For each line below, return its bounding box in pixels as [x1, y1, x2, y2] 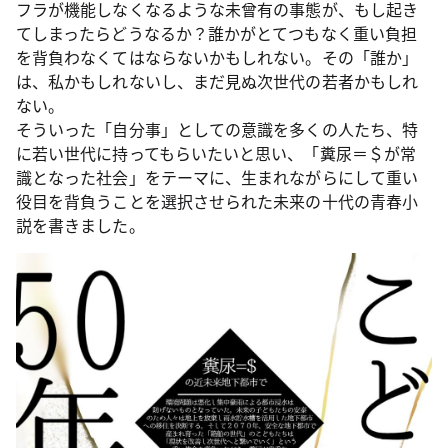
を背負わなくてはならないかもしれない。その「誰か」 [16, 45, 418, 69]
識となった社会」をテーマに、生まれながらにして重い [16, 165, 418, 189]
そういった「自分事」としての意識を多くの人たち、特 [16, 117, 418, 141]
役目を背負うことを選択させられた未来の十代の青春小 [16, 189, 418, 213]
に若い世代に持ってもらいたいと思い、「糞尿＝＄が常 [16, 141, 416, 165]
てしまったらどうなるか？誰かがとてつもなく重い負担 [16, 21, 417, 45]
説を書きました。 [16, 213, 145, 237]
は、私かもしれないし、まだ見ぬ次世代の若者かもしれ [16, 69, 418, 93]
